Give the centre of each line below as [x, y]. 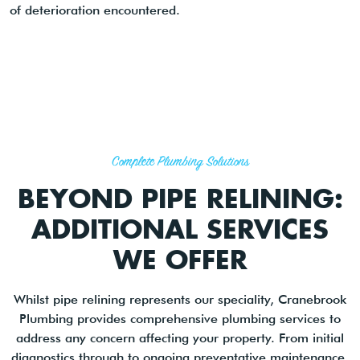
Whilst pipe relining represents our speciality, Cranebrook [180, 300]
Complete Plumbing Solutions [180, 163]
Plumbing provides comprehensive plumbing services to [180, 319]
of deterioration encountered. [95, 10]
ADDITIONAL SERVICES [180, 229]
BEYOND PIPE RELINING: [180, 198]
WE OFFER [180, 259]
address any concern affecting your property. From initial [180, 338]
